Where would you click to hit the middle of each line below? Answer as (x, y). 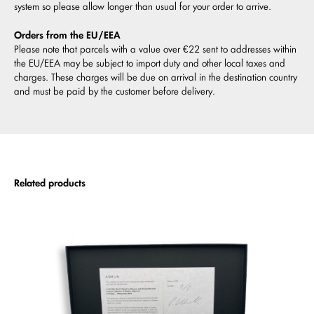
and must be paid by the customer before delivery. (115, 91)
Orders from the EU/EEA (67, 35)
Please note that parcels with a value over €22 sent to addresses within (155, 49)
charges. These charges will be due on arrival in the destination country (156, 77)
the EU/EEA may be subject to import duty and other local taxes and (150, 63)
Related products (50, 183)
